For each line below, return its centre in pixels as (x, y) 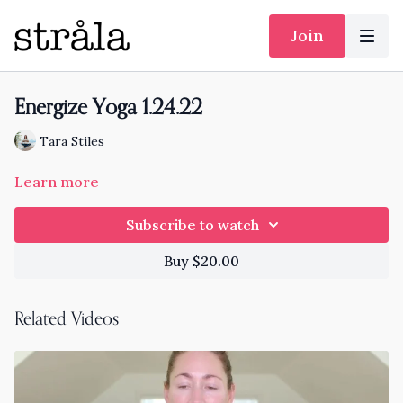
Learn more (57, 182)
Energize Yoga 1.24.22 (108, 108)
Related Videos (67, 320)
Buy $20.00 (201, 261)
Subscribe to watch (193, 225)
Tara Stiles (72, 141)
